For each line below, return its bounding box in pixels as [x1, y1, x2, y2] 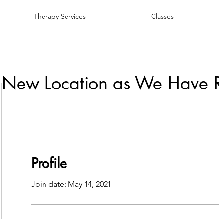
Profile [31, 154, 67, 172]
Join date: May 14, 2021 [31, 179, 111, 189]
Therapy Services [34, 12, 86, 21]
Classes [151, 12, 174, 21]
